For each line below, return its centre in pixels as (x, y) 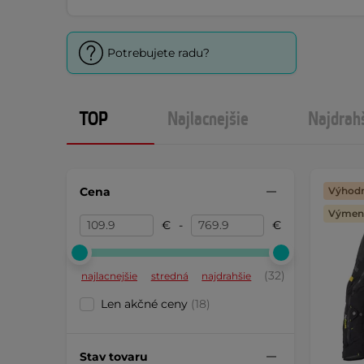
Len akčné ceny (146, 304)
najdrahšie (227, 276)
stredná (169, 276)
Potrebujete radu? (158, 52)
